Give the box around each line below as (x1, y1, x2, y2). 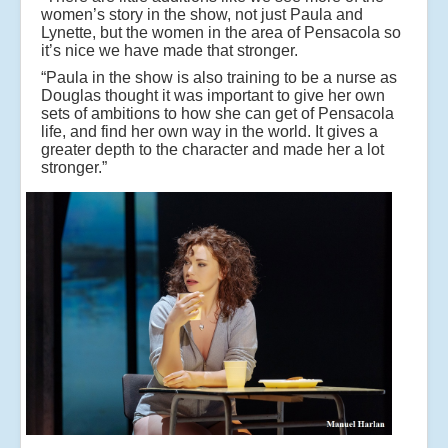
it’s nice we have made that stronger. (41, 41, 298, 59)
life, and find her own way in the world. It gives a (41, 122, 378, 140)
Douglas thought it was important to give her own (41, 86, 385, 104)
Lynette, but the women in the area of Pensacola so (41, 23, 401, 41)
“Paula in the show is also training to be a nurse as (41, 68, 397, 86)
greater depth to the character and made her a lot (41, 140, 384, 158)
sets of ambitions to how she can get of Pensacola (41, 104, 394, 122)
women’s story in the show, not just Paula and (41, 5, 363, 23)
